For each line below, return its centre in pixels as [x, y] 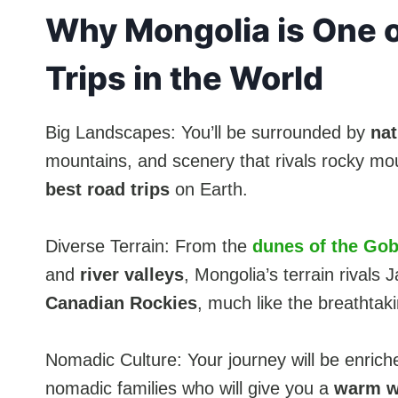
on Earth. [209, 189]
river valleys [132, 274]
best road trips [107, 189]
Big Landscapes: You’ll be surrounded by [208, 132]
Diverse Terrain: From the [149, 246]
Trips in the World [184, 78]
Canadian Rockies [121, 302]
